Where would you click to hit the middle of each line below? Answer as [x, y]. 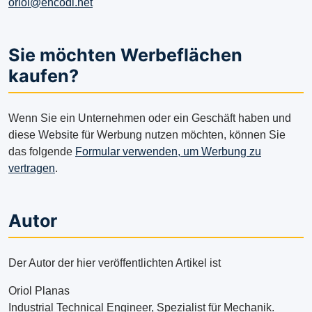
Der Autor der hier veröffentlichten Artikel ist [115, 263]
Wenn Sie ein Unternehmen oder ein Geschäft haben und [150, 118]
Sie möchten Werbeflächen [125, 55]
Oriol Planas [40, 291]
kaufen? [44, 76]
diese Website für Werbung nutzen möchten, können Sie [147, 135]
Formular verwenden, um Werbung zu [168, 152]
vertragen [32, 169]
